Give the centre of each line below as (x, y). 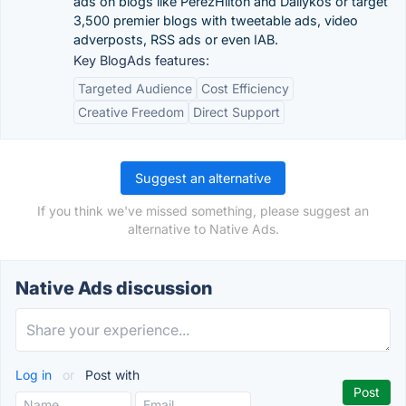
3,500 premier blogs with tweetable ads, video (216, 20)
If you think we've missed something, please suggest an (203, 211)
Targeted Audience (135, 88)
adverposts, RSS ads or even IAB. (176, 39)
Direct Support (237, 112)
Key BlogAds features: (141, 60)
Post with (111, 375)
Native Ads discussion (114, 288)
